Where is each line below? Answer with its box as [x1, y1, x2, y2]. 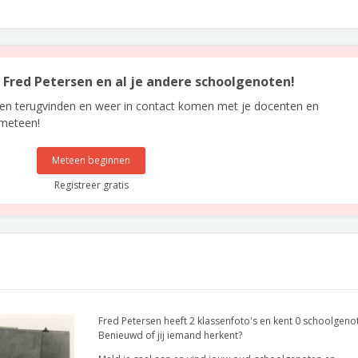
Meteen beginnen [52, 153, 131, 167]
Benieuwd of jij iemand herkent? [98, 328, 242, 342]
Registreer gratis [54, 178, 129, 192]
